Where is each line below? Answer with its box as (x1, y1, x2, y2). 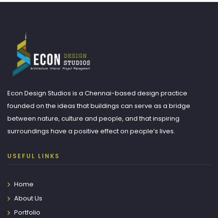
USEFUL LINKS (7, 151, 60, 160)
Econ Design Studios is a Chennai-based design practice (7, 88, 187, 98)
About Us (14, 193, 42, 203)
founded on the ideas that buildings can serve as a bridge (7, 101, 190, 110)
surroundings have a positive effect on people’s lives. (7, 126, 175, 136)
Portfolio (14, 207, 40, 217)
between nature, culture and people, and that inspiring (7, 113, 180, 123)
